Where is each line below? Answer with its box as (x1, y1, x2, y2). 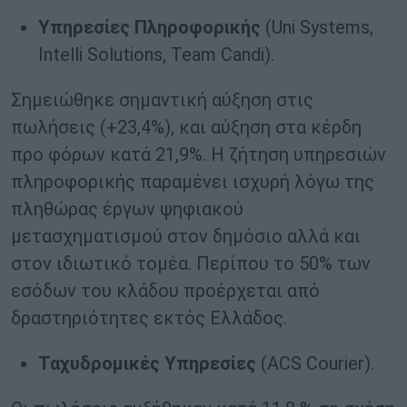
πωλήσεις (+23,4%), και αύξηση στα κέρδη (11, 116, 362, 139)
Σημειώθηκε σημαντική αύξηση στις (11, 89, 313, 112)
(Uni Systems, (261, 16, 373, 39)
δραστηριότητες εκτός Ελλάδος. (11, 307, 287, 330)
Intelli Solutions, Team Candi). (38, 44, 274, 66)
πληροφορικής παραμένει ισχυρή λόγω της (11, 171, 374, 194)
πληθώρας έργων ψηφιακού (11, 198, 243, 221)
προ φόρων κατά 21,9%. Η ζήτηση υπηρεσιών (11, 144, 386, 166)
